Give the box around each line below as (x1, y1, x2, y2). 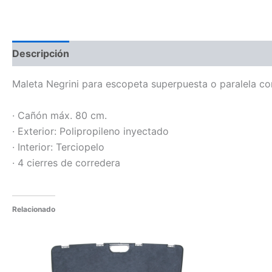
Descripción (12, 47, 69, 59)
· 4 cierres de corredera (12, 156, 120, 169)
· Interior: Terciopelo (12, 140, 104, 153)
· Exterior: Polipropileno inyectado (12, 124, 169, 137)
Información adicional (82, 47, 183, 59)
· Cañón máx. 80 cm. (12, 109, 107, 121)
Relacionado (12, 205, 55, 214)
